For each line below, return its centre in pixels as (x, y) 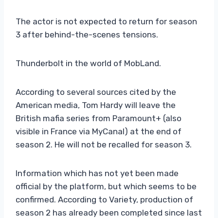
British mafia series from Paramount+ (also (99, 118)
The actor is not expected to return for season (106, 21)
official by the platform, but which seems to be (106, 186)
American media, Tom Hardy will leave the (96, 105)
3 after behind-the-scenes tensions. (87, 34)
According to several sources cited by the (96, 92)
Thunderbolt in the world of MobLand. (88, 63)
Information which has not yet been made (97, 173)
